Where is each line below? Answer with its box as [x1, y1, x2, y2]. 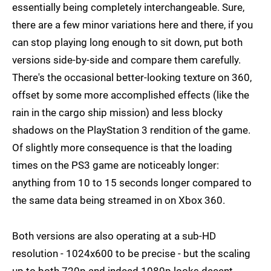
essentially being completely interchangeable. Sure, [12, 1, 244, 14]
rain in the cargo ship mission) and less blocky [12, 106, 223, 119]
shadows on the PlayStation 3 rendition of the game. [12, 124, 250, 137]
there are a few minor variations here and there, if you [12, 19, 253, 31]
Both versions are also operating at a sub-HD [12, 230, 216, 243]
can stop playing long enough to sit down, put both [12, 36, 243, 49]
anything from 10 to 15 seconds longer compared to [12, 177, 252, 189]
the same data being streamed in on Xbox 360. [12, 194, 225, 207]
